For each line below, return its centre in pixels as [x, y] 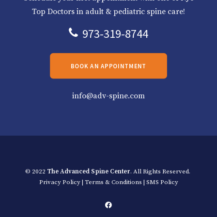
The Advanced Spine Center [89, 171]
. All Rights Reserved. [160, 171]
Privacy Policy [60, 182]
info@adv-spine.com [108, 96]
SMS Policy [162, 182]
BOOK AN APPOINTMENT [108, 66]
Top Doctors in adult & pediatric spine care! [108, 12]
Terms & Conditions [113, 182]
